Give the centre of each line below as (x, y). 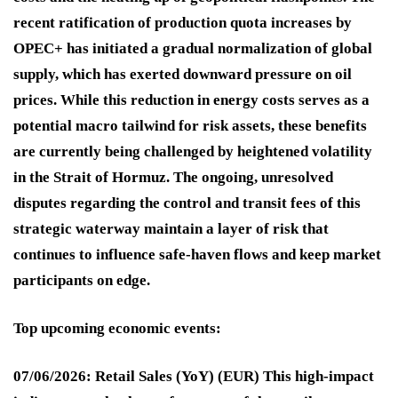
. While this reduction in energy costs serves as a (211, 100)
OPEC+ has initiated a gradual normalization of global (193, 49)
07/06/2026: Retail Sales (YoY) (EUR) (136, 377)
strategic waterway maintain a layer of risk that (171, 229)
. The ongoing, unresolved (250, 178)
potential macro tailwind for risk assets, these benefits (190, 126)
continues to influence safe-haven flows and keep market (197, 255)
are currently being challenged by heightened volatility (193, 152)
